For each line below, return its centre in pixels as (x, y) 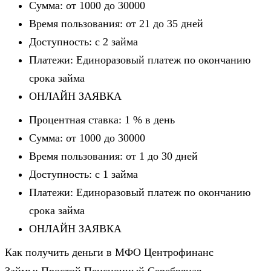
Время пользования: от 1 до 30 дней (113, 156)
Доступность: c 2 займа (83, 42)
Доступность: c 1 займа (83, 175)
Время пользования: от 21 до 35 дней (116, 24)
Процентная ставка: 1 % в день (102, 120)
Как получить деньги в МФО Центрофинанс (109, 253)
